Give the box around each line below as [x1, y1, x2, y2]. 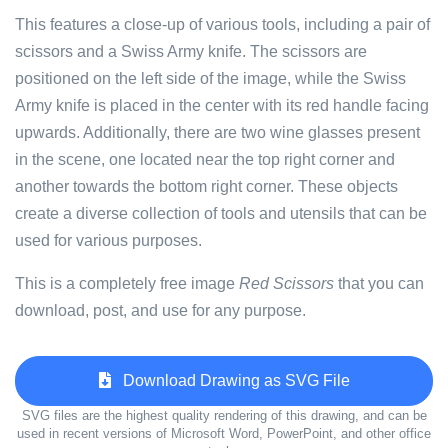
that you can [334, 275, 424, 292]
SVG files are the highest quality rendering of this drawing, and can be [21, 408, 427, 423]
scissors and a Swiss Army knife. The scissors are [15, 43, 367, 60]
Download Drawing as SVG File [110, 372, 350, 389]
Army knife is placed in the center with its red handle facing [15, 97, 429, 114]
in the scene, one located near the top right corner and [15, 151, 395, 168]
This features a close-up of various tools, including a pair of [15, 16, 430, 33]
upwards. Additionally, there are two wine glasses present [15, 124, 420, 141]
